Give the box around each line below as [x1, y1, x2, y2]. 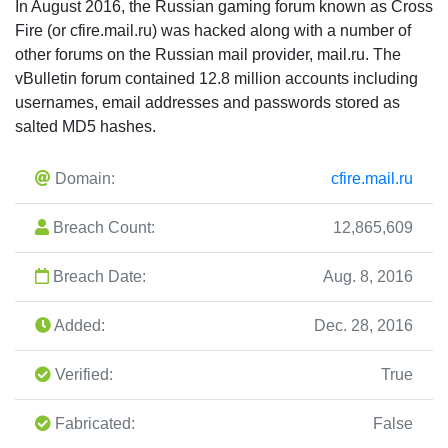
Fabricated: [51, 414, 135, 432]
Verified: [51, 365, 113, 383]
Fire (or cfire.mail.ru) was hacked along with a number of [15, 21, 411, 39]
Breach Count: [49, 218, 155, 236]
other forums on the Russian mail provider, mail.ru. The [15, 45, 401, 63]
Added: [51, 316, 105, 334]
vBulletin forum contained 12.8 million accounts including [15, 69, 418, 87]
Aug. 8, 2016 [323, 267, 413, 285]
